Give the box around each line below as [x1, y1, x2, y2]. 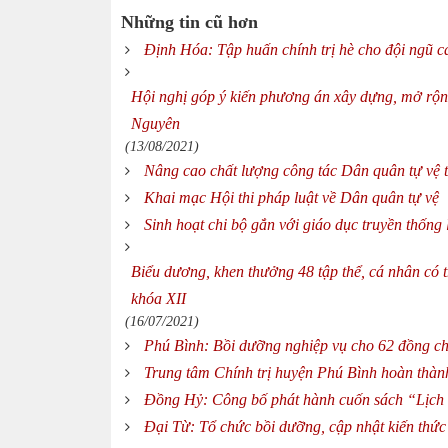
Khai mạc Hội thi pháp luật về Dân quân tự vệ [144, 189, 439, 206]
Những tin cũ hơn [121, 12, 258, 32]
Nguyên [131, 115, 180, 132]
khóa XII [131, 290, 186, 307]
